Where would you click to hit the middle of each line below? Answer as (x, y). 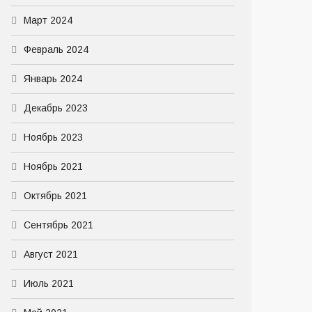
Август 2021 (51, 254)
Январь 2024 (53, 79)
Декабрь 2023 (56, 108)
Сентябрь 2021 (58, 225)
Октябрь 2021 (55, 196)
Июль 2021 (49, 283)
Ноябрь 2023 (53, 137)
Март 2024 (48, 20)
